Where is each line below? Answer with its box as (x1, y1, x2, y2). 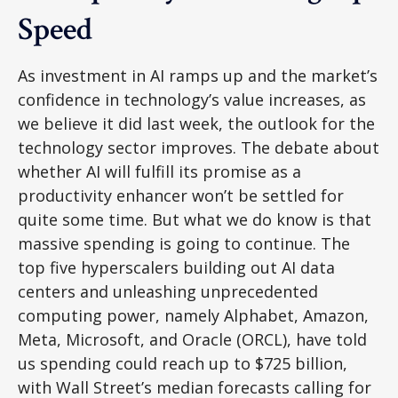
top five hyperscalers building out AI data (18, 257, 335, 278)
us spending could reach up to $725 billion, (18, 353, 347, 374)
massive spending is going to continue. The (18, 233, 350, 254)
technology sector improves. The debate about (18, 137, 379, 158)
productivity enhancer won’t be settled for (18, 185, 344, 206)
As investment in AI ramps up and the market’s (18, 65, 378, 86)
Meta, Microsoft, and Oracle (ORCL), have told (18, 329, 367, 350)
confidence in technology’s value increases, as (18, 89, 366, 110)
